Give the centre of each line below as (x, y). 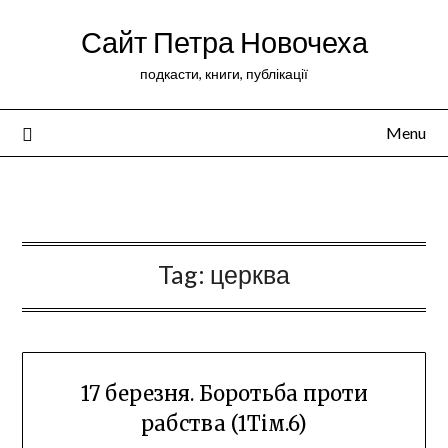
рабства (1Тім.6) (224, 424)
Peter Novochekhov (224, 197)
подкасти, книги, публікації (224, 73)
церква (250, 274)
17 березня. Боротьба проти (224, 394)
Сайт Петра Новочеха (224, 41)
